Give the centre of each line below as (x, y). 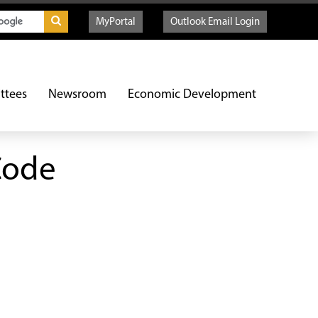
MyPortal (116, 22)
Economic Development (192, 95)
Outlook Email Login (215, 22)
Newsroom (77, 95)
